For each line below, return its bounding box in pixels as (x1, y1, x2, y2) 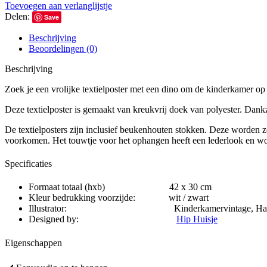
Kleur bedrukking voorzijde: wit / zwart (29, 193, 209, 203)
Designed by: (29, 214, 176, 225)
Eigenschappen (5, 237, 62, 248)
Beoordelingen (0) (29, 43, 97, 54)
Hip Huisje (176, 214, 218, 225)
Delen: (5, 11, 30, 21)
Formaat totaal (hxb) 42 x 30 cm (29, 182, 212, 193)
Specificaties (5, 159, 52, 169)
